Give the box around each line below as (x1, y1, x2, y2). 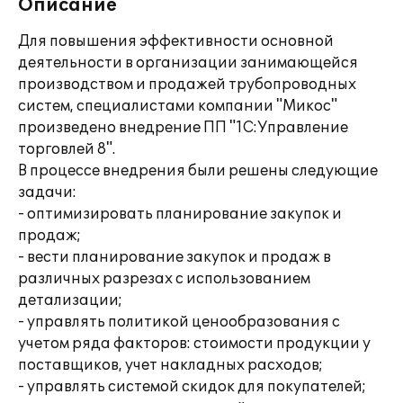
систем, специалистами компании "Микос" (18, 97, 337, 115)
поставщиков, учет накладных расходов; (18, 356, 323, 374)
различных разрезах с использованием (18, 270, 310, 288)
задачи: (18, 184, 76, 201)
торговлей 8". (18, 140, 115, 158)
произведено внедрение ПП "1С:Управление (18, 119, 348, 137)
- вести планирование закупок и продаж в (18, 248, 331, 266)
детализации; (18, 291, 122, 309)
